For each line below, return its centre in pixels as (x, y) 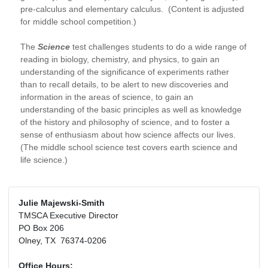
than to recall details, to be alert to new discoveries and (124, 85)
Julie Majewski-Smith (62, 203)
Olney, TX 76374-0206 (63, 241)
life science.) (44, 160)
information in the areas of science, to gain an (107, 97)
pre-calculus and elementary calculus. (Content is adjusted (132, 9)
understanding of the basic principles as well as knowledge (131, 110)
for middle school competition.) (78, 22)
